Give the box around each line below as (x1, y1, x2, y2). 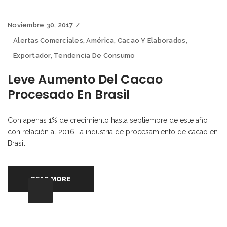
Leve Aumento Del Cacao (8, 70, 163, 88)
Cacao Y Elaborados (117, 36, 186, 44)
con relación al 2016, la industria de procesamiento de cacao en (8, 127, 218, 136)
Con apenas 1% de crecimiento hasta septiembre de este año (8, 116, 208, 124)
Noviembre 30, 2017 (8, 21, 73, 29)
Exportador (13, 51, 51, 59)
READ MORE (31, 175, 71, 183)
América (86, 36, 115, 44)
